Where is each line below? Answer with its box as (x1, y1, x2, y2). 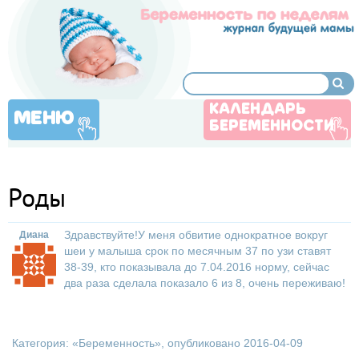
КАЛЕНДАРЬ (209, 103, 306, 117)
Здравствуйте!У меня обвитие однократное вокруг (64, 228, 328, 241)
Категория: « (12, 337, 79, 349)
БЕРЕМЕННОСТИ (209, 119, 334, 134)
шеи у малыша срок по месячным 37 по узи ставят (64, 244, 331, 257)
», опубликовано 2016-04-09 (155, 337, 303, 349)
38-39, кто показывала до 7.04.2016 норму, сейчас (64, 260, 329, 273)
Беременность (79, 337, 155, 349)
